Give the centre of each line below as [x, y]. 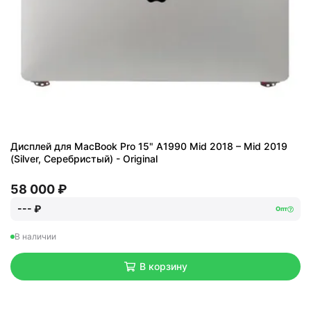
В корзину [163, 266]
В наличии [35, 236]
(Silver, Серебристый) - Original [84, 159]
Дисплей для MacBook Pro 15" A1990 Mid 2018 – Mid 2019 [149, 146]
